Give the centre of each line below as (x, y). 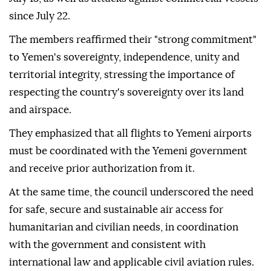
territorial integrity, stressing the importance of (122, 75)
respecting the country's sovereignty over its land (126, 93)
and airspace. (40, 110)
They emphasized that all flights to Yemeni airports (130, 134)
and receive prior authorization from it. (102, 169)
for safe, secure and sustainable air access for (116, 210)
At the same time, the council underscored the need (131, 192)
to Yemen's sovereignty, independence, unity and (124, 57)
